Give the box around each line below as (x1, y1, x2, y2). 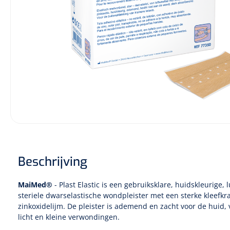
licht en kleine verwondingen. (18, 212, 120, 222)
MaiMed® (18, 180, 52, 189)
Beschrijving (18, 154, 87, 170)
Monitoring (47, 21, 90, 31)
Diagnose (47, 4, 82, 14)
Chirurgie (47, 39, 84, 49)
